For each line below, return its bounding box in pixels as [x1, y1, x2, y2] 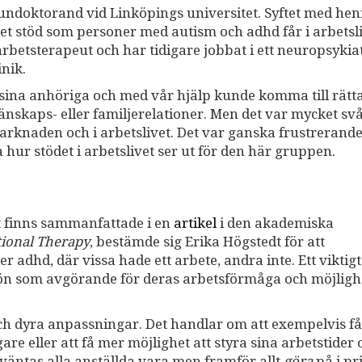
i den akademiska [217, 215, 334, 232]
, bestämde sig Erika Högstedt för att [90, 234, 325, 250]
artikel [174, 215, 217, 232]
